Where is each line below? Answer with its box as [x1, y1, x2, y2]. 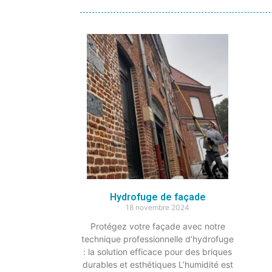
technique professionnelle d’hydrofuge [81, 233, 234, 244]
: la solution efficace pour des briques [83, 246, 232, 257]
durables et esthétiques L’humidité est [82, 259, 233, 270]
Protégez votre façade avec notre [90, 220, 225, 231]
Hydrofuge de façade [109, 191, 206, 203]
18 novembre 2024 [126, 202, 189, 212]
